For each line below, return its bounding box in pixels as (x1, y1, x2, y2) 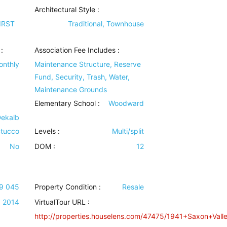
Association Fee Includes (34, 46, 116, 54)
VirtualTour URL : (34, 198, 90, 206)
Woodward (108, 99, 144, 107)
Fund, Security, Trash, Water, (34, 72, 130, 81)
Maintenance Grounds (34, 85, 107, 94)
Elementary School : (34, 99, 100, 107)
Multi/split (111, 127, 144, 135)
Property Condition (34, 182, 97, 191)
